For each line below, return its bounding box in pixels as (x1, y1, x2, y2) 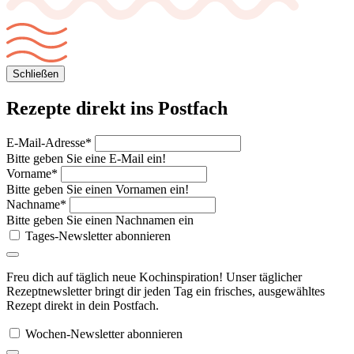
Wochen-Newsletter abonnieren (25, 327, 183, 341)
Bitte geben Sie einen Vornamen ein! (6, 183, 189, 197)
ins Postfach (130, 98, 228, 119)
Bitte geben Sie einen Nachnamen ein (6, 213, 194, 228)
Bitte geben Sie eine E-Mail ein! (6, 152, 166, 166)
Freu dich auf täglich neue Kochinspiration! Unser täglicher (6, 270, 302, 284)
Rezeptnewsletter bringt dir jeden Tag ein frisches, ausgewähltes (6, 284, 325, 299)
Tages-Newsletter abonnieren (25, 229, 171, 243)
